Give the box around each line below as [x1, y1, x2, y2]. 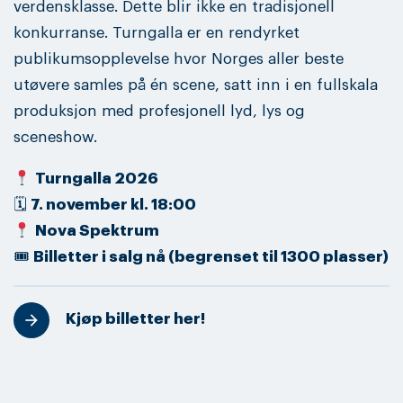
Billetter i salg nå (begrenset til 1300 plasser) [33, 249, 389, 265]
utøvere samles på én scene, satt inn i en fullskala [13, 76, 378, 93]
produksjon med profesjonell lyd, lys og [13, 103, 305, 119]
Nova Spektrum [35, 223, 160, 239]
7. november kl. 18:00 [31, 197, 196, 213]
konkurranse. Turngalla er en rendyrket [13, 24, 300, 40]
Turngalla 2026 [35, 171, 159, 187]
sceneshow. [13, 129, 97, 145]
